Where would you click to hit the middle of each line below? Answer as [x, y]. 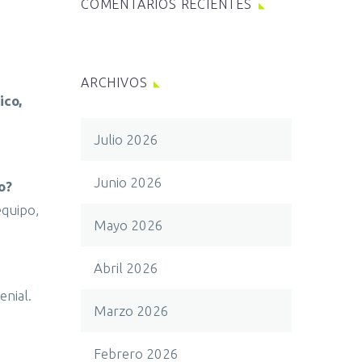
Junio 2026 [128, 182]
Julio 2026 [126, 139]
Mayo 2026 [128, 225]
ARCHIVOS [114, 82]
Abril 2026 [126, 268]
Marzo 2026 [131, 311]
